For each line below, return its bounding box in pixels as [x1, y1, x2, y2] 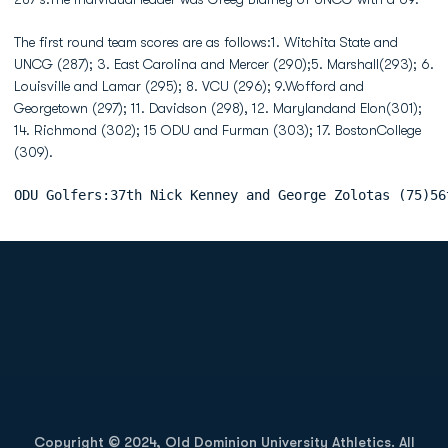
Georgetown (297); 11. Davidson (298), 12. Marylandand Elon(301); [14, 100, 422, 116]
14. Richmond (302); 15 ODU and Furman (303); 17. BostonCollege [14, 122, 421, 138]
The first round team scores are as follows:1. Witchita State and [14, 34, 398, 50]
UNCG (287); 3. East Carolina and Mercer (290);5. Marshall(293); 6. [14, 56, 434, 72]
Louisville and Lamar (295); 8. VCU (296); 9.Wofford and [14, 78, 364, 94]
